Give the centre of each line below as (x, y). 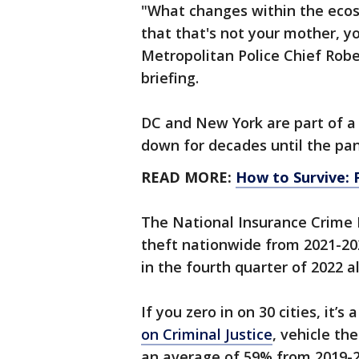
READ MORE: (188, 177)
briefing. (174, 78)
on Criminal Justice (207, 334)
